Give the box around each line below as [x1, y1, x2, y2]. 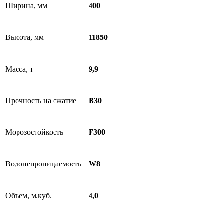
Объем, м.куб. [5, 191, 52, 200]
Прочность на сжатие [5, 96, 76, 105]
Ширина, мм [5, 1, 47, 10]
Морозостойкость [5, 128, 63, 136]
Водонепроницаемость [5, 160, 81, 168]
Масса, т [5, 65, 33, 73]
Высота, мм [5, 33, 44, 41]
